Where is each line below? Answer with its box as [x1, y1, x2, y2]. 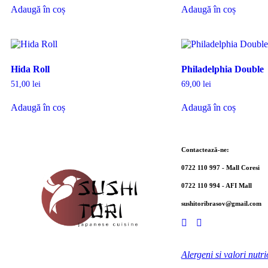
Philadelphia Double [181, 63, 264, 74]
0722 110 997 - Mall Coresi [181, 164, 260, 172]
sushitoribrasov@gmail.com [181, 200, 261, 208]
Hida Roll [11, 63, 50, 74]
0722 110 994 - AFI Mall [181, 182, 252, 190]
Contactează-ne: [181, 146, 229, 154]
